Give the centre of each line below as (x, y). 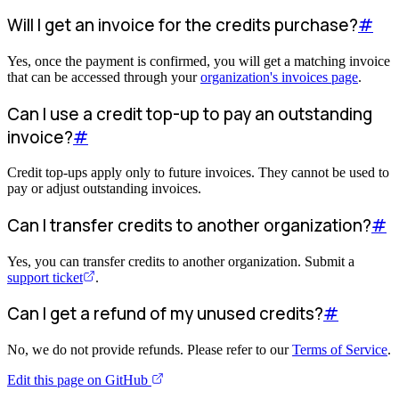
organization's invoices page (279, 77)
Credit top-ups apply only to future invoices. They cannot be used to (198, 173)
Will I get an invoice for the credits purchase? (183, 25)
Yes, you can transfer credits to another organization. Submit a (181, 261)
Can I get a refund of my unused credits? (165, 314)
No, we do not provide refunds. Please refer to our (150, 350)
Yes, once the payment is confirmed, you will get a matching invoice (199, 61)
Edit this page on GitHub (79, 380)
